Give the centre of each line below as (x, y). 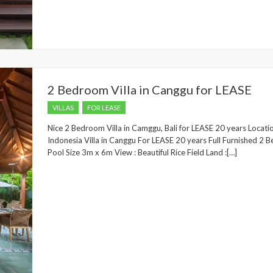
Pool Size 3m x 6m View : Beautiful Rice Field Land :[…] (142, 152)
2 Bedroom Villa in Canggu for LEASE (150, 90)
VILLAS (63, 108)
